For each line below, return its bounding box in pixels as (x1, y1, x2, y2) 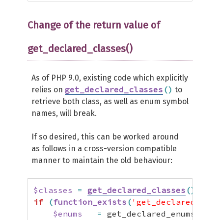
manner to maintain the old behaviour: (31, 156, 172, 165)
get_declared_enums (102, 209, 195, 219)
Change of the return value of (27, 19, 160, 31)
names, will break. (31, 109, 97, 118)
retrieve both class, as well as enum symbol (31, 97, 189, 106)
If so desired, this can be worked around (31, 132, 179, 141)
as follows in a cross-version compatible (31, 144, 177, 153)
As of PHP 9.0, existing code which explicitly (31, 73, 188, 82)
